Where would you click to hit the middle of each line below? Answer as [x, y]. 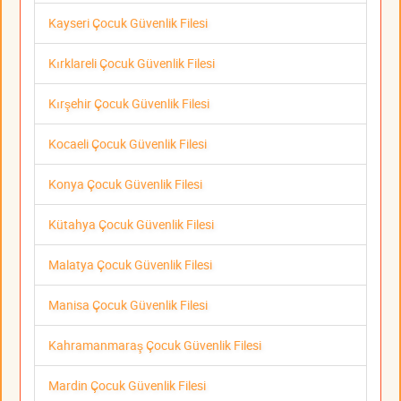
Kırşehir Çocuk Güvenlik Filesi [129, 103]
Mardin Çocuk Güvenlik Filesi [127, 385]
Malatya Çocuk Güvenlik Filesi [130, 264]
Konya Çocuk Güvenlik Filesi [125, 183]
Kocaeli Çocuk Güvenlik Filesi [128, 143]
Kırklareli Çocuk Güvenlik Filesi [132, 63]
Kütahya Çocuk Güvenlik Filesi [131, 224]
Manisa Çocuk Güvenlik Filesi [128, 304]
